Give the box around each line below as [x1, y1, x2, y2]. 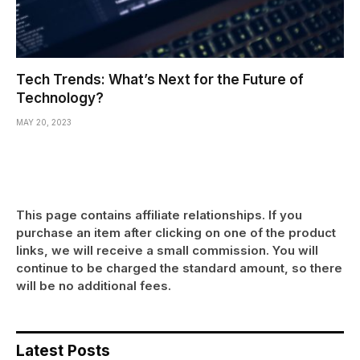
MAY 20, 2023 [16, 117, 72, 127]
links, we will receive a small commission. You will [16, 242, 318, 258]
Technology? [16, 89, 104, 106]
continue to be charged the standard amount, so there [16, 260, 342, 276]
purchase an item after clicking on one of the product [16, 224, 336, 240]
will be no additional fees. [16, 277, 171, 293]
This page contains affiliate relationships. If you [16, 207, 302, 223]
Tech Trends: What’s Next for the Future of [16, 71, 304, 88]
